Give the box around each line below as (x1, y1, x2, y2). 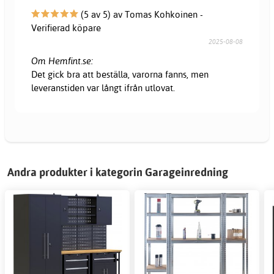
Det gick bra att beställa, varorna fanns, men (31, 68, 209, 80)
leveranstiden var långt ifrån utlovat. (31, 81, 176, 94)
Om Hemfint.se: (31, 54, 94, 67)
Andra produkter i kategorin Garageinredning (7, 165, 228, 179)
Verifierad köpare (31, 21, 102, 34)
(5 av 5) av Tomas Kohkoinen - (78, 8, 204, 20)
